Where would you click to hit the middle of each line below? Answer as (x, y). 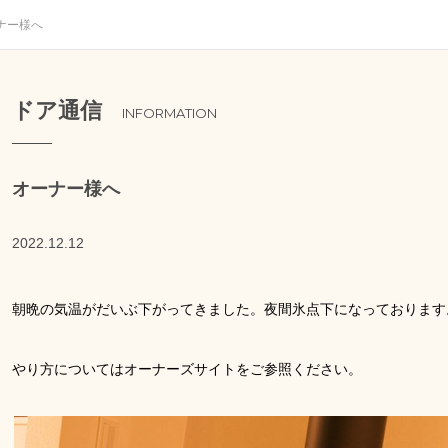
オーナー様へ (66, 189)
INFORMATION (169, 113)
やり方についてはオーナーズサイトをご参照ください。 (187, 369)
